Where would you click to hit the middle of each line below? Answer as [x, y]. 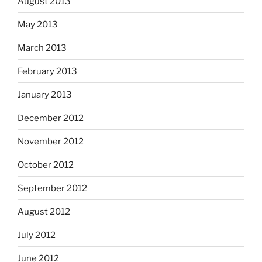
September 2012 [52, 188]
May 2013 [38, 24]
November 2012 [51, 141]
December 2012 [51, 118]
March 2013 [42, 48]
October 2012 [46, 165]
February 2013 [47, 71]
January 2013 [45, 94]
